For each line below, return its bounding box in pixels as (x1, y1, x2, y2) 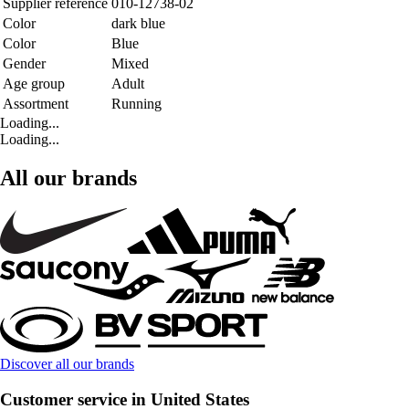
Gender (3, 55, 46, 71)
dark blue (111, 15, 165, 31)
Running (111, 95, 162, 111)
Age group (3, 75, 65, 91)
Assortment (3, 95, 68, 111)
